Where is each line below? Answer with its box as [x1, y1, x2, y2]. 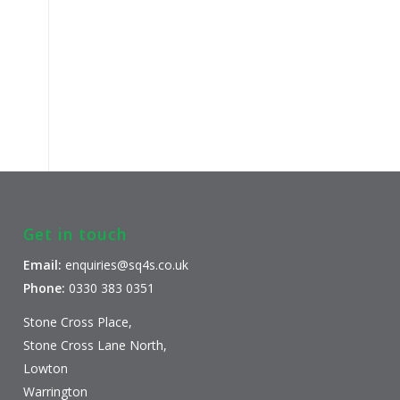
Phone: [23, 279, 66, 296]
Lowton [23, 359, 69, 377]
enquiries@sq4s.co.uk [65, 255, 189, 273]
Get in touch [23, 223, 128, 246]
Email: [23, 255, 62, 273]
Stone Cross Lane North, [23, 336, 168, 354]
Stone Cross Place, [23, 312, 133, 330]
